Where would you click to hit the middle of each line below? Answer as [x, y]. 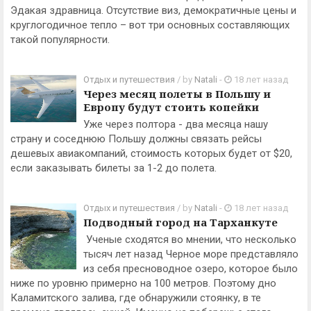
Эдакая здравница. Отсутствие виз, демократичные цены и [153, 10]
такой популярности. [60, 40]
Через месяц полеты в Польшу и [177, 94]
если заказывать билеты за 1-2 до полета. [114, 168]
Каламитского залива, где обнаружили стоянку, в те [136, 298]
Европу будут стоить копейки [171, 107]
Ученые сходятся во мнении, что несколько [190, 239]
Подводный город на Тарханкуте [180, 222]
